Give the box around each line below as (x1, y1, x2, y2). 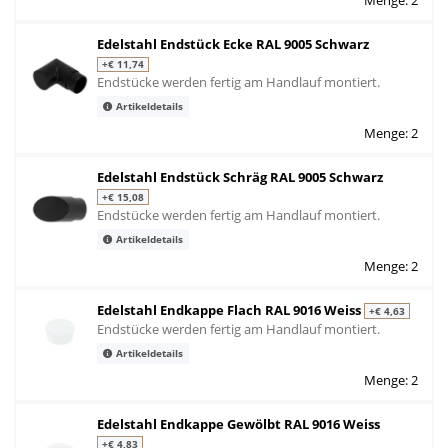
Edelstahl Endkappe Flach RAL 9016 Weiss (97, 300, 364, 319)
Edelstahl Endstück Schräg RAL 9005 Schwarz (97, 167, 383, 186)
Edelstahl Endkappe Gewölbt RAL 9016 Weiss (97, 414, 380, 433)
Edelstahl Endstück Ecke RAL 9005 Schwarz (97, 34, 369, 53)
